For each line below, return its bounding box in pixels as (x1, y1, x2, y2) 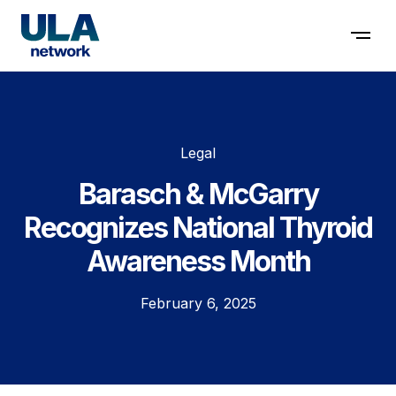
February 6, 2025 (140, 294, 256, 312)
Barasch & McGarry (78, 177, 318, 211)
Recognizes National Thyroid (24, 210, 372, 245)
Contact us (21, 27, 92, 44)
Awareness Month (86, 244, 310, 278)
